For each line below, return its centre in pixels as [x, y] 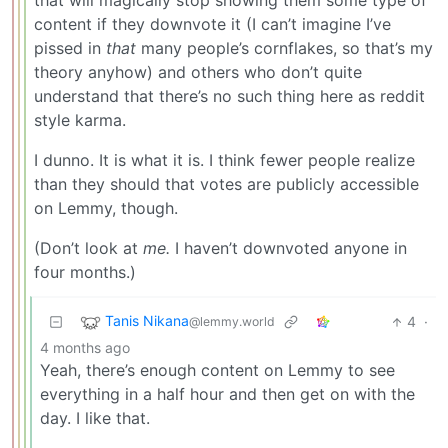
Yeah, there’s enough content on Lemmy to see [217, 370]
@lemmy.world [232, 322]
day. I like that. [95, 418]
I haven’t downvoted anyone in [288, 248]
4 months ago [85, 348]
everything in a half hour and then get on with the [227, 394]
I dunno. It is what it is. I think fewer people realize [224, 160]
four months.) [85, 272]
